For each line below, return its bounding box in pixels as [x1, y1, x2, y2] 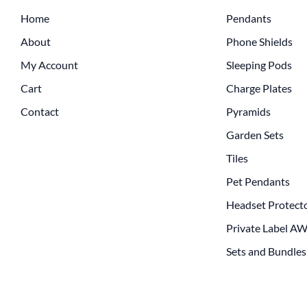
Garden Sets [226, 127, 284, 141]
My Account [21, 58, 78, 71]
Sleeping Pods [226, 58, 292, 71]
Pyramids [226, 104, 271, 118]
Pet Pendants [226, 174, 290, 188]
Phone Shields [226, 34, 293, 48]
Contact [21, 104, 59, 118]
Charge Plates [226, 81, 292, 95]
